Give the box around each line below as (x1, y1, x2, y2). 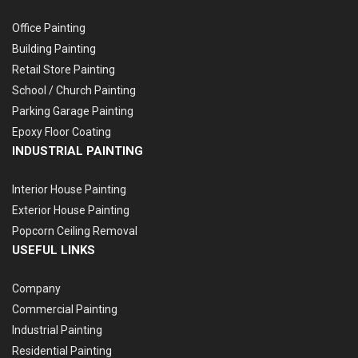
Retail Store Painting (12, 63, 115, 76)
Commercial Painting (12, 303, 117, 316)
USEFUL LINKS (12, 243, 95, 257)
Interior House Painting (12, 183, 126, 196)
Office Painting (12, 22, 86, 34)
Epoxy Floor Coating (12, 125, 111, 138)
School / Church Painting (12, 84, 136, 97)
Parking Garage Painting (12, 105, 133, 117)
